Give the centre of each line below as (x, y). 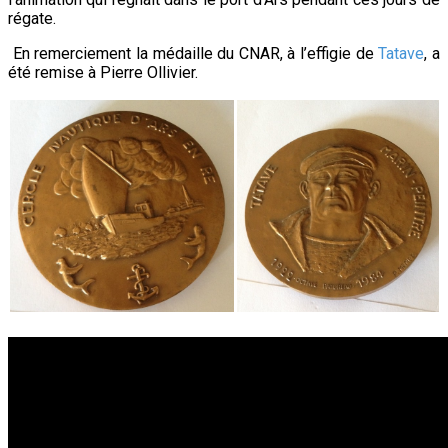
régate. (32, 18)
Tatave (401, 53)
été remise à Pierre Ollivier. (103, 72)
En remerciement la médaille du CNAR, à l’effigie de (195, 53)
